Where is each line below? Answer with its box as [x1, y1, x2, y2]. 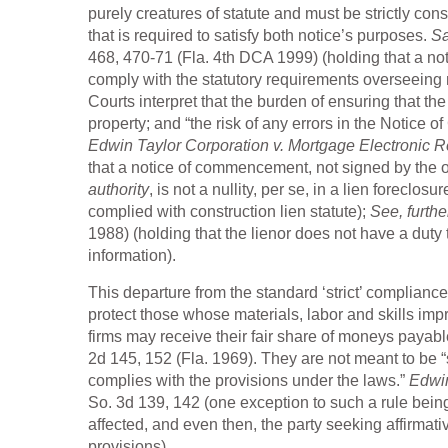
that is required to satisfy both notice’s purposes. [88, 27, 431, 45]
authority [88, 181, 149, 199]
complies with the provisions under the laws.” [88, 372, 409, 390]
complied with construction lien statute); [88, 203, 370, 221]
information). [88, 247, 176, 265]
